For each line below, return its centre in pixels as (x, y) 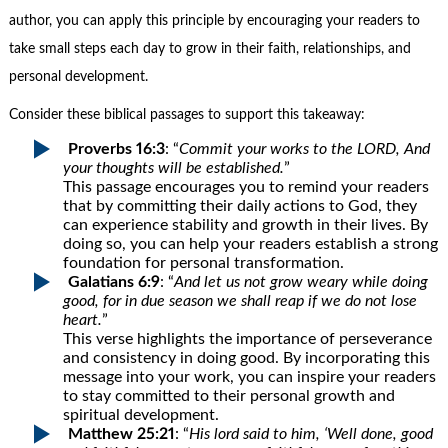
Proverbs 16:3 (117, 148)
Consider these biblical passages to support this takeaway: (186, 115)
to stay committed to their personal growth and (229, 395)
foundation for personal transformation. (204, 262)
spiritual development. (141, 414)
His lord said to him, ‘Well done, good (311, 433)
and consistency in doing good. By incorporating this (247, 357)
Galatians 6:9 (114, 281)
